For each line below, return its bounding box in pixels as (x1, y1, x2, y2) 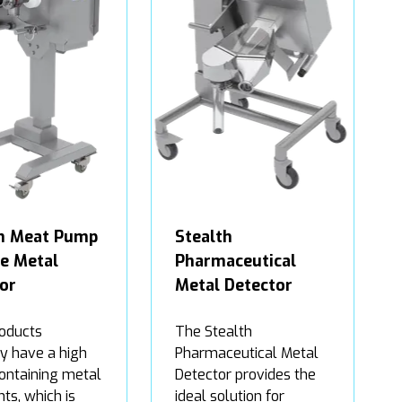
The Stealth (175, 321, 252, 341)
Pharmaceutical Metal (175, 343, 319, 363)
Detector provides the (175, 364, 316, 384)
